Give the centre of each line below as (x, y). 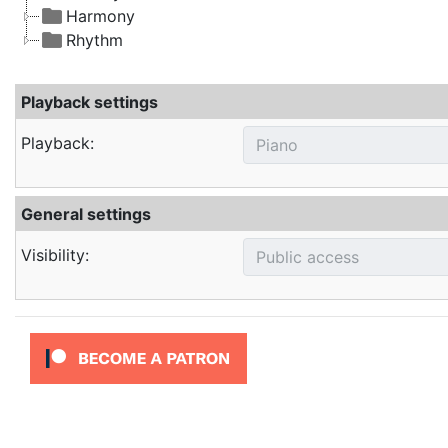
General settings (86, 214)
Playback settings (89, 102)
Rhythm (94, 40)
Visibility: (55, 255)
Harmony (100, 16)
